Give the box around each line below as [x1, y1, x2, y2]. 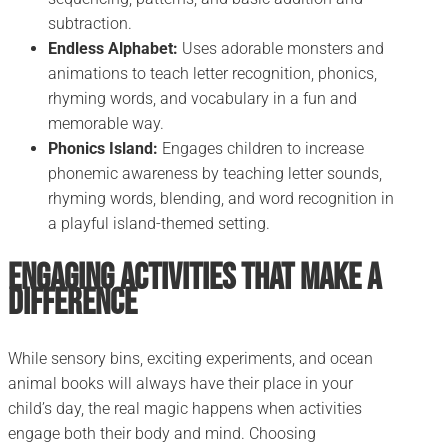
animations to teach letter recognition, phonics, [48, 64, 377, 84]
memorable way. [48, 114, 164, 134]
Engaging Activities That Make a [8, 257, 381, 301]
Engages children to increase [158, 139, 364, 159]
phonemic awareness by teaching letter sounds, [48, 164, 382, 184]
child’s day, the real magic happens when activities [8, 399, 362, 419]
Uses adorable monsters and [178, 39, 384, 59]
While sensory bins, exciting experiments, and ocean [8, 349, 373, 369]
